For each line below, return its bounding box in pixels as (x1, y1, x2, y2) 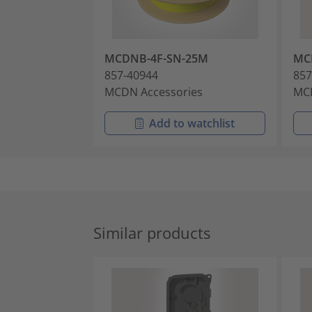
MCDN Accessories (104, 84, 203, 100)
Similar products (93, 222, 210, 243)
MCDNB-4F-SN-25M (104, 50, 208, 66)
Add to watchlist (149, 115, 235, 131)
